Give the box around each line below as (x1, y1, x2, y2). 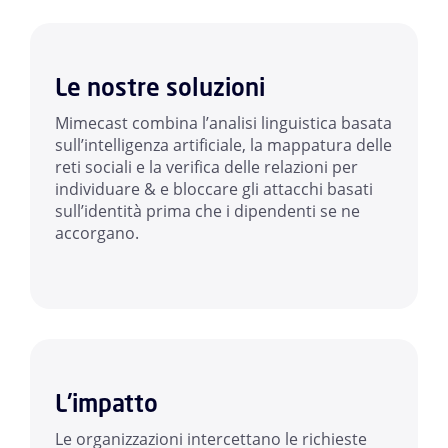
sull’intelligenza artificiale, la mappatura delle (55, 134, 392, 157)
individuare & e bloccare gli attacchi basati (55, 178, 373, 201)
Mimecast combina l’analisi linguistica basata (55, 112, 392, 135)
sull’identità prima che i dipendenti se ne (55, 200, 360, 223)
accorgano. (55, 222, 139, 245)
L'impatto (55, 387, 158, 420)
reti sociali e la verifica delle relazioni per (55, 156, 358, 179)
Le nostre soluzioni (55, 71, 265, 104)
